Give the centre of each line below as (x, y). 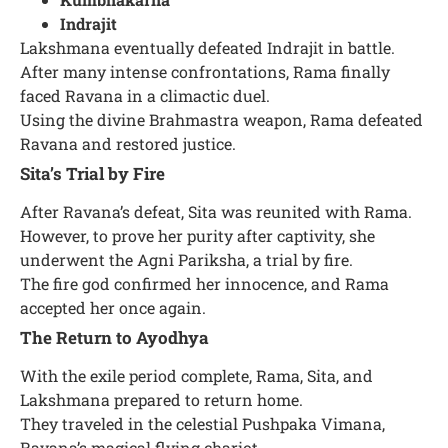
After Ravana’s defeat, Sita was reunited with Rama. (216, 212)
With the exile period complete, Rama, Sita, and (196, 376)
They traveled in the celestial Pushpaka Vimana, (202, 424)
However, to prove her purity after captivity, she (197, 236)
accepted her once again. (113, 308)
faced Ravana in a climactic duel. (145, 96)
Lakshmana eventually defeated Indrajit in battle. (207, 48)
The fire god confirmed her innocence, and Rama (204, 284)
